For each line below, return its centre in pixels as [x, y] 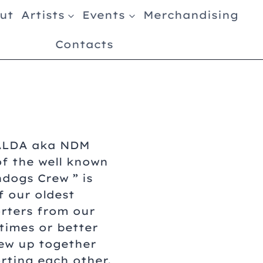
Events [104, 15]
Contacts [84, 44]
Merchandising [190, 15]
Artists [43, 15]
